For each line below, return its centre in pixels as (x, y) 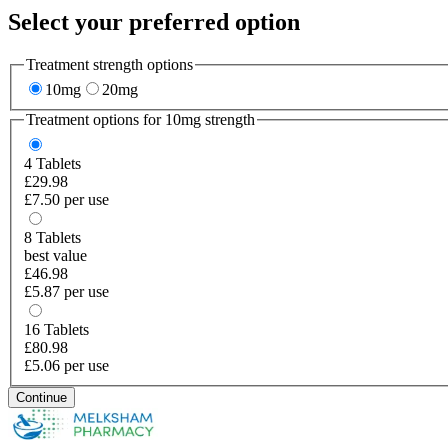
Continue (41, 397)
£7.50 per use (66, 199)
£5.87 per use (66, 291)
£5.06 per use (66, 365)
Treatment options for (95, 120)
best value (55, 255)
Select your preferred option (154, 21)
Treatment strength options (109, 64)
